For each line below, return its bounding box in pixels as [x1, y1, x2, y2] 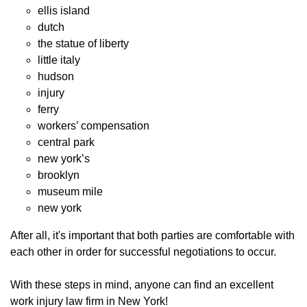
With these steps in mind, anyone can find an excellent [10, 278, 273, 291]
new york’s [38, 152, 90, 164]
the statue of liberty [38, 37, 129, 49]
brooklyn [38, 169, 79, 181]
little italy [38, 53, 80, 66]
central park [38, 136, 95, 148]
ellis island [38, 4, 90, 16]
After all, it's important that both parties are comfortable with [10, 229, 295, 241]
